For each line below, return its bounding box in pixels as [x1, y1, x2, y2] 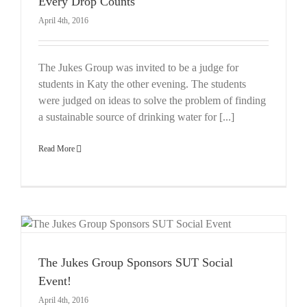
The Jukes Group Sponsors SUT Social [38, 255, 233, 269]
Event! [38, 273, 71, 288]
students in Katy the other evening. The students [38, 77, 246, 90]
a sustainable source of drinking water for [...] [38, 110, 234, 123]
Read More [38, 143, 75, 153]
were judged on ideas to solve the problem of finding [38, 94, 266, 106]
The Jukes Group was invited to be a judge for [38, 61, 238, 73]
